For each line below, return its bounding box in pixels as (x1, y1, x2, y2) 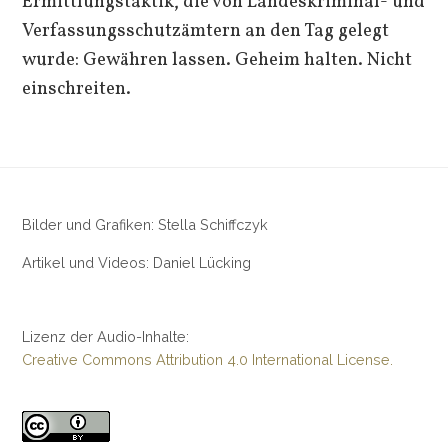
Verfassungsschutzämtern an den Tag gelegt (22, 17, 390, 44)
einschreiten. (22, 75, 132, 102)
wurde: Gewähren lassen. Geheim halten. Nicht (22, 46, 413, 73)
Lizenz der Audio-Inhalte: (22, 328, 190, 346)
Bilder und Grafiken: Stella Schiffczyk (22, 216, 269, 234)
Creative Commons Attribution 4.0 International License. (22, 351, 394, 369)
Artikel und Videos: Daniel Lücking (22, 253, 252, 271)
